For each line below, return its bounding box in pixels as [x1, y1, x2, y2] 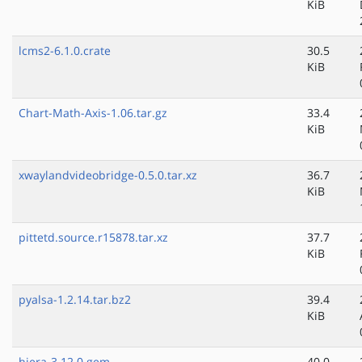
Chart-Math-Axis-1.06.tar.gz [19, 105, 167, 121]
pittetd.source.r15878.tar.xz [19, 229, 168, 246]
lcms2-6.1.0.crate [19, 43, 111, 59]
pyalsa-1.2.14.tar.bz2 [19, 292, 131, 308]
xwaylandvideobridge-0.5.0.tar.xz [19, 167, 197, 183]
